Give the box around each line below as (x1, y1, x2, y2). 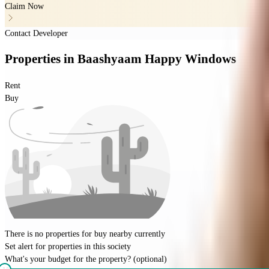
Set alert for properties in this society (5, 241, 131, 251)
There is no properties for (5, 229, 94, 238)
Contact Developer (5, 28, 68, 38)
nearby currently (107, 229, 165, 238)
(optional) (133, 254, 167, 264)
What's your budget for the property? (5, 254, 131, 264)
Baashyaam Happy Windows (77, 52, 236, 67)
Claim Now (5, 1, 44, 11)
